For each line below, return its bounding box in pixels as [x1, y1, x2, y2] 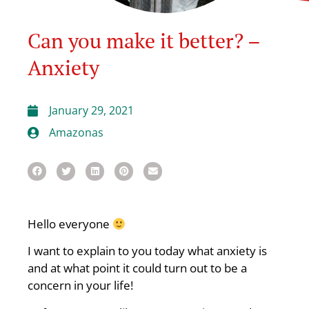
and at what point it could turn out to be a [28, 260, 247, 277]
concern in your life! [28, 277, 133, 294]
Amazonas [49, 125, 103, 140]
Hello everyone [28, 216, 112, 232]
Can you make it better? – [28, 27, 260, 54]
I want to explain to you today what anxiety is [28, 243, 267, 259]
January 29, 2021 [49, 103, 134, 118]
